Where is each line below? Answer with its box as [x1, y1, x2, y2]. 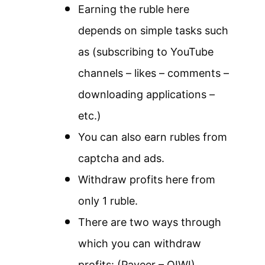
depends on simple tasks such [78, 24, 228, 37]
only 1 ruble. [78, 194, 138, 207]
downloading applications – [78, 88, 215, 101]
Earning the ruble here [78, 2, 189, 15]
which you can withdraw [78, 237, 201, 250]
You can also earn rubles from [78, 130, 227, 143]
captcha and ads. [78, 151, 164, 164]
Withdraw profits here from [78, 173, 215, 186]
